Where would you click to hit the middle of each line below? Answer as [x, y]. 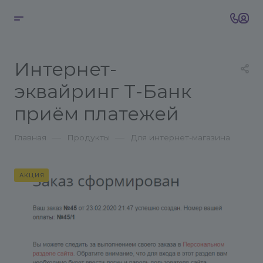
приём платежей [97, 114]
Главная [30, 137]
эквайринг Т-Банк [103, 91]
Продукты [88, 137]
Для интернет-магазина [180, 137]
